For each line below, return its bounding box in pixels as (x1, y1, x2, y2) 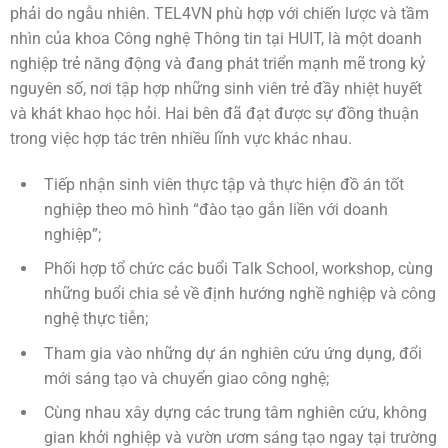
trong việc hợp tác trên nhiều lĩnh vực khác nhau (10, 128, 348, 148)
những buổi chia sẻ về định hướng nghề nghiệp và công (44, 284, 436, 304)
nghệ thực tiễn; (44, 309, 148, 329)
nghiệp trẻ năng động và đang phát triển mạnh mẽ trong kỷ (10, 53, 426, 73)
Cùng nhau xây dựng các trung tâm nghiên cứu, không (44, 403, 427, 423)
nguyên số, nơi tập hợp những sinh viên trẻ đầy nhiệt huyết (10, 78, 422, 98)
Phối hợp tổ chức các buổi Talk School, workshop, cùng (44, 259, 433, 279)
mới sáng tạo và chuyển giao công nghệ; (44, 368, 329, 388)
